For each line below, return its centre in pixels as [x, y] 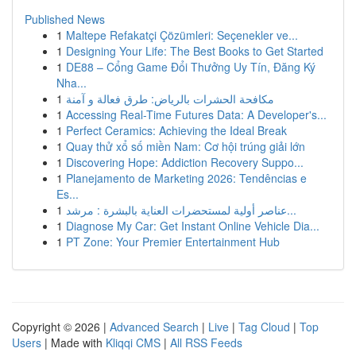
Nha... [72, 83]
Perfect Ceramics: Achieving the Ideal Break [176, 130]
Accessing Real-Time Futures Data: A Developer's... [196, 114]
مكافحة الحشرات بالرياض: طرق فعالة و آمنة [170, 99]
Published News [65, 19]
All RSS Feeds [206, 342]
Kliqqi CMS [133, 342]
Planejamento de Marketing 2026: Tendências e [186, 178]
